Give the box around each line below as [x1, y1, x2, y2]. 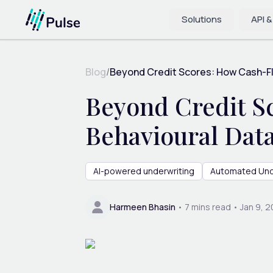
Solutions [182, 13, 222, 26]
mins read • [190, 200, 238, 213]
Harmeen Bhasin [110, 200, 175, 213]
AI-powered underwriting [93, 165, 194, 177]
